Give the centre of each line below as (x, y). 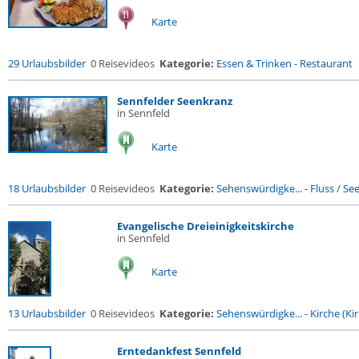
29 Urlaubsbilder (47, 63)
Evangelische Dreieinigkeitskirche (206, 226)
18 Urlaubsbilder (47, 188)
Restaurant (326, 63)
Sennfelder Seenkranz (175, 101)
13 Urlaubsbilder (47, 313)
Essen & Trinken (254, 63)
